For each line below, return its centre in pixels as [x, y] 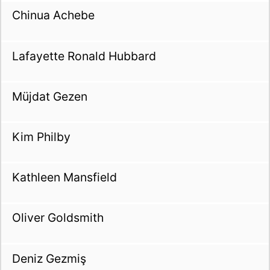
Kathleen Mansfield [64, 177]
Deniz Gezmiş [49, 258]
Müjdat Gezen [49, 96]
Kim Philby [41, 137]
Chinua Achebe [53, 15]
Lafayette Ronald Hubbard [84, 56]
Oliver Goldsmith [58, 218]
